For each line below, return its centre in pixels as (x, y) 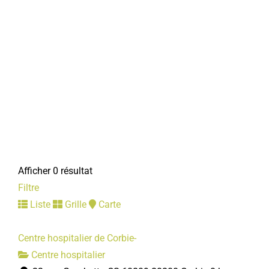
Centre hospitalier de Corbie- (77, 238)
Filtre (29, 188)
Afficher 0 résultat (55, 171)
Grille (74, 204)
